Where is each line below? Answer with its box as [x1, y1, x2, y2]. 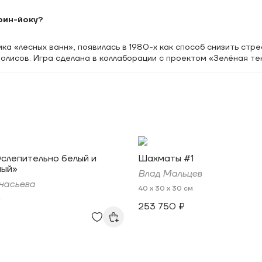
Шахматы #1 [138, 153, 194, 164]
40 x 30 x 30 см [138, 184, 193, 193]
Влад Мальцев [138, 168, 202, 180]
